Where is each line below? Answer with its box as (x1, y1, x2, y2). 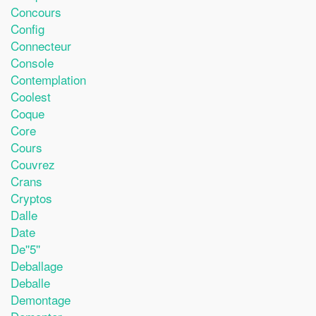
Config (11, 19, 44, 37)
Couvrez (11, 154, 55, 173)
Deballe (11, 273, 50, 291)
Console (11, 53, 54, 71)
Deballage (11, 256, 63, 274)
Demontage (11, 290, 71, 308)
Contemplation (11, 70, 86, 88)
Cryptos (11, 188, 52, 207)
